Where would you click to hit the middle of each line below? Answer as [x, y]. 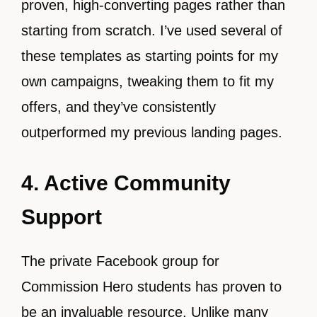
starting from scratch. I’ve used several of [152, 31]
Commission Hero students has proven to [151, 287]
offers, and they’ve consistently [119, 107]
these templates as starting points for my [150, 56]
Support [62, 217]
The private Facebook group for [120, 261]
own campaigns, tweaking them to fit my [148, 82]
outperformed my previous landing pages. [152, 133]
